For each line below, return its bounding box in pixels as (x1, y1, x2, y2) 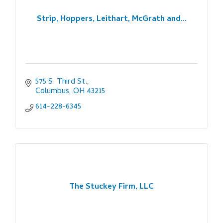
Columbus (35, 85, 69, 98)
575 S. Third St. (35, 75, 87, 89)
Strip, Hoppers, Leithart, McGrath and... (36, 13, 187, 26)
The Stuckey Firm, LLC (69, 181, 154, 194)
